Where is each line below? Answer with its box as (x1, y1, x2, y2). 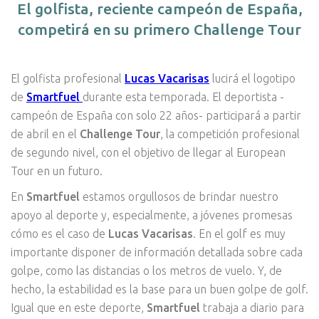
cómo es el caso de (11, 227, 108, 241)
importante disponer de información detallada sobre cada (11, 246, 303, 259)
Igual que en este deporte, (11, 301, 147, 315)
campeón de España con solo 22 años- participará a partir (11, 109, 301, 122)
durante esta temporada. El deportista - (83, 90, 284, 104)
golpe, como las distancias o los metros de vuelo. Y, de (11, 264, 282, 278)
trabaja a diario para (200, 301, 304, 315)
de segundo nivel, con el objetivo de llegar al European (11, 146, 286, 159)
